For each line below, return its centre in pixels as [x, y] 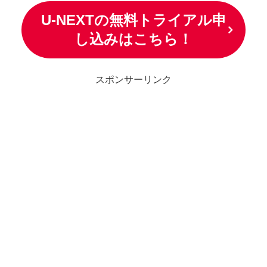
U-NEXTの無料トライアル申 [133, 20]
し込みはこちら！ [133, 39]
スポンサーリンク [133, 80]
